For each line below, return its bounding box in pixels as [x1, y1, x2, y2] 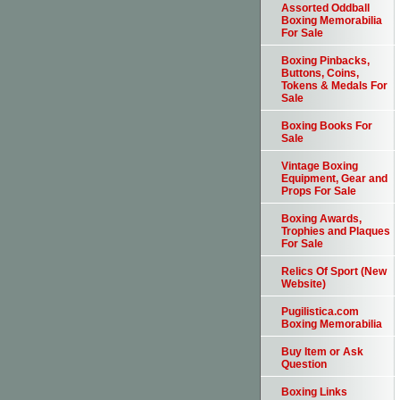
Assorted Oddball [281, 2, 370, 15]
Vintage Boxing [281, 160, 358, 173]
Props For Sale [281, 185, 356, 198]
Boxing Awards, [281, 212, 362, 226]
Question [281, 358, 327, 371]
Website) [281, 278, 326, 291]
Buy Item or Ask [281, 346, 363, 359]
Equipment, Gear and [281, 172, 387, 186]
